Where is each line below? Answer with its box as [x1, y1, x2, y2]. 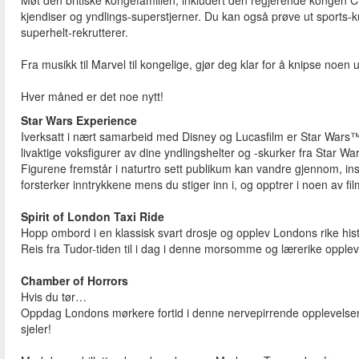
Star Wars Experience [21, 112, 140, 129]
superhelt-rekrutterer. [21, 24, 135, 41]
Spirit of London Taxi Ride [21, 208, 164, 225]
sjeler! [21, 321, 51, 337]
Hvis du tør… [21, 288, 87, 305]
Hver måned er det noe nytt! [21, 88, 167, 105]
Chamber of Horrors [21, 272, 128, 289]
